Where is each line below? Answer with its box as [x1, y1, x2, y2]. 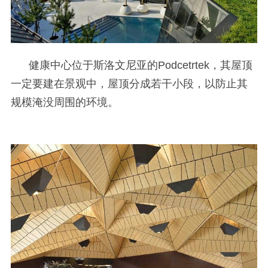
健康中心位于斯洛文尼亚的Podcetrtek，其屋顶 [28, 59, 252, 71]
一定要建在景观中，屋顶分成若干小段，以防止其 [10, 77, 248, 90]
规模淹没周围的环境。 [10, 96, 118, 108]
